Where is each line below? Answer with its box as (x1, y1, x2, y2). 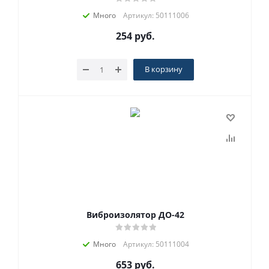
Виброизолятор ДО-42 (86, 209, 184, 220)
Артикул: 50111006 (123, 10, 189, 20)
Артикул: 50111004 (123, 239, 189, 249)
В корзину (144, 64, 183, 74)
